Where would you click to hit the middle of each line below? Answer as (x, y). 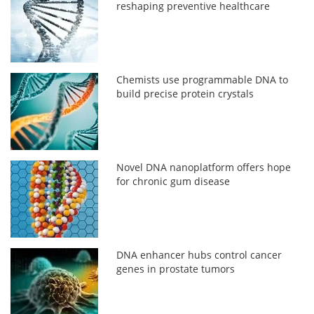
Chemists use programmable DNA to (203, 79)
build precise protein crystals (185, 93)
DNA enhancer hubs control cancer (199, 254)
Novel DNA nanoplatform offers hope (204, 167)
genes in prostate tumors (176, 268)
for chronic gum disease (173, 181)
